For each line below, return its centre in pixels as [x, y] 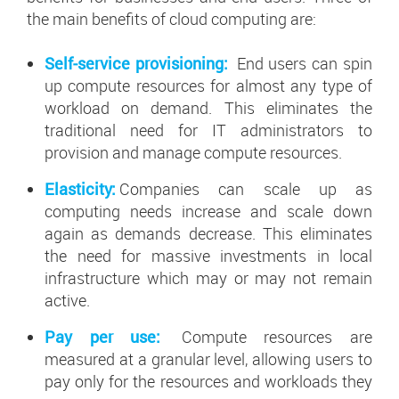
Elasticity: [80, 189]
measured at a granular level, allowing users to [208, 359]
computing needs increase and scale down [208, 212]
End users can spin [302, 64]
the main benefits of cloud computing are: [171, 19]
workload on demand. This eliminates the [208, 108]
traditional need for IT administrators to [208, 130]
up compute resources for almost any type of [208, 86]
